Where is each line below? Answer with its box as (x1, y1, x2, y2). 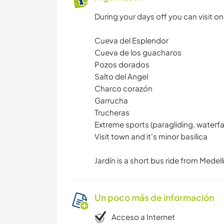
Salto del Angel (94, 71, 148, 81)
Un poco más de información (94, 192, 214, 203)
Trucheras (94, 107, 129, 117)
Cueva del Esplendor (94, 35, 168, 45)
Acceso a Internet (111, 212, 175, 222)
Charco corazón (94, 83, 152, 93)
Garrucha (94, 95, 128, 105)
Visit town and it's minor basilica (94, 131, 207, 141)
